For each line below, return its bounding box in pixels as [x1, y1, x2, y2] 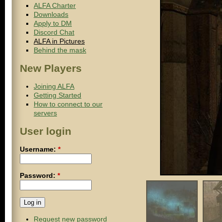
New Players [20, 62, 82, 74]
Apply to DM [34, 19, 72, 28]
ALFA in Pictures [34, 37, 85, 46]
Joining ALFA [34, 82, 74, 91]
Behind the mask [34, 46, 86, 55]
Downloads [34, 10, 68, 19]
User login [20, 125, 71, 137]
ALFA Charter [34, 1, 76, 10]
